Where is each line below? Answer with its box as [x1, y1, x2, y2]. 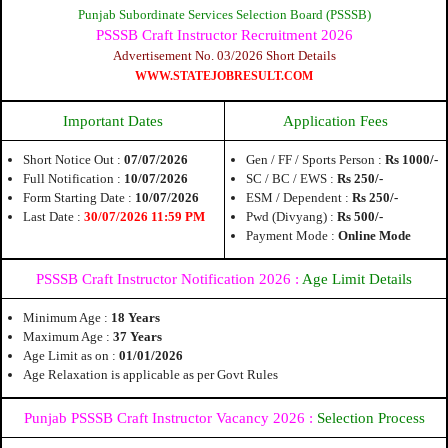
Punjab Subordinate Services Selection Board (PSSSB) [77, 6, 371, 22]
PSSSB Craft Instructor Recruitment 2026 [95, 26, 353, 43]
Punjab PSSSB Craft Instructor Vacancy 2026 [23, 409, 305, 426]
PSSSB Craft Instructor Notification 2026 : [36, 270, 299, 287]
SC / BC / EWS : [246, 170, 337, 186]
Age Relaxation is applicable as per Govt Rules [23, 366, 278, 382]
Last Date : [23, 208, 81, 224]
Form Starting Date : [23, 189, 132, 205]
